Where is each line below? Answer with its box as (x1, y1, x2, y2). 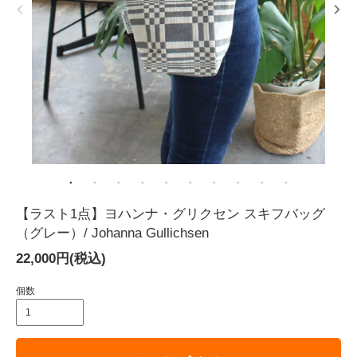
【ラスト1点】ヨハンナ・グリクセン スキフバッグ (16, 206, 325, 222)
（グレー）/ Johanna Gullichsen (16, 225, 209, 241)
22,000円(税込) (16, 250, 106, 266)
